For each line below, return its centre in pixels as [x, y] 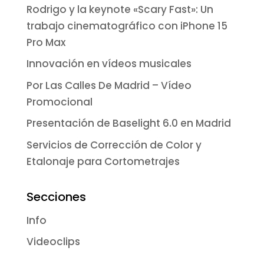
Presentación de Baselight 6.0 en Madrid [128, 123]
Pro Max [47, 42]
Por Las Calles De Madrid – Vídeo [109, 85]
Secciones [56, 197]
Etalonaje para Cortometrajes [103, 161]
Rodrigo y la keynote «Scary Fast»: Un [120, 9]
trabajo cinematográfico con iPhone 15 [127, 26]
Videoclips [53, 242]
